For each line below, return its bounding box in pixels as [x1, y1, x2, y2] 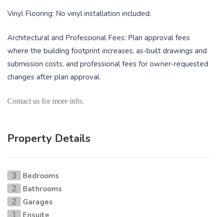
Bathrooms [23, 184, 62, 194]
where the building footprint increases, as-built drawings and [7, 46, 207, 56]
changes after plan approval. [7, 72, 103, 82]
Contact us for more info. [7, 97, 84, 106]
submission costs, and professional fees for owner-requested [7, 59, 208, 69]
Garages [23, 197, 53, 207]
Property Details [7, 131, 91, 146]
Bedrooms [23, 171, 59, 181]
